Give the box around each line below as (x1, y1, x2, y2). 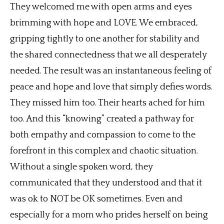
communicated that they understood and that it (10, 178, 202, 188)
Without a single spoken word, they (10, 162, 153, 172)
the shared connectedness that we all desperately (10, 50, 207, 60)
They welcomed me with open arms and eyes (10, 2, 192, 12)
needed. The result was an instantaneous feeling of (10, 66, 211, 76)
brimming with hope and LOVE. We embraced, (10, 18, 198, 28)
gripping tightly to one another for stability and (10, 34, 199, 44)
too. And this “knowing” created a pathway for (10, 114, 194, 124)
